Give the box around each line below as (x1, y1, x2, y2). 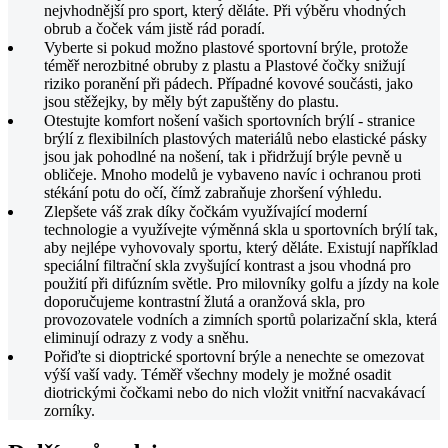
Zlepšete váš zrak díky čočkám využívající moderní (44, 203, 367, 221)
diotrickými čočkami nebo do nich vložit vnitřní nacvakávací (44, 384, 425, 402)
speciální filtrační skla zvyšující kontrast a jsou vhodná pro (44, 257, 411, 275)
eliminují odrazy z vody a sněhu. (44, 329, 249, 347)
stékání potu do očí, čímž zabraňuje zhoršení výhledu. (44, 184, 382, 202)
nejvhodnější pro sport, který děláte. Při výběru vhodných (44, 2, 406, 20)
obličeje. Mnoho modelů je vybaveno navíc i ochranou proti (44, 166, 421, 184)
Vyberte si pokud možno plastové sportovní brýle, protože (44, 39, 408, 57)
